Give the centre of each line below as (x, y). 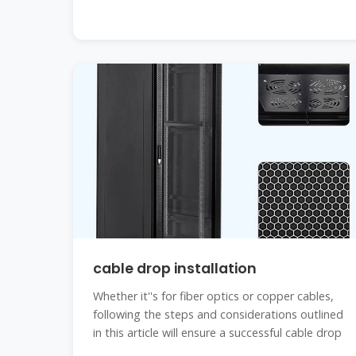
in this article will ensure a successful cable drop (217, 333)
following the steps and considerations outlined (218, 314)
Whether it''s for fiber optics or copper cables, (213, 296)
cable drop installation (175, 269)
